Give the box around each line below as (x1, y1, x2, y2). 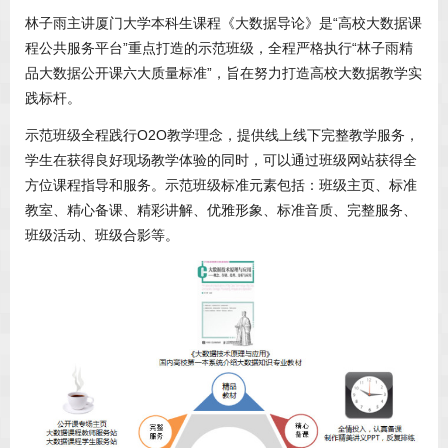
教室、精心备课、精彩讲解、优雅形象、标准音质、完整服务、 (25, 202, 417, 219)
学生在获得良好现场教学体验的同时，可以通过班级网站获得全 (25, 152, 417, 169)
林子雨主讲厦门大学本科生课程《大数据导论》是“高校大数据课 (25, 15, 422, 32)
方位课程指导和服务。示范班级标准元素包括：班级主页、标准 (25, 177, 417, 194)
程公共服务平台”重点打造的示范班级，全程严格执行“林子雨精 (25, 40, 413, 57)
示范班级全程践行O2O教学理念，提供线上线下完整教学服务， (25, 127, 419, 144)
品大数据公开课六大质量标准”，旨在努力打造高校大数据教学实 (25, 65, 422, 82)
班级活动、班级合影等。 (25, 227, 179, 244)
